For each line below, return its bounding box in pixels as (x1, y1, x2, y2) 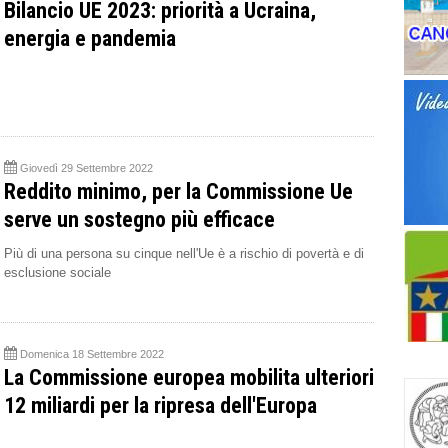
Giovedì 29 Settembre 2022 (20, 161, 153, 174)
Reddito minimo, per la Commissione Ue (4, 178, 353, 204)
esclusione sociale (4, 264, 111, 280)
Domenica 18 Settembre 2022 (20, 347, 164, 360)
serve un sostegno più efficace (4, 206, 275, 232)
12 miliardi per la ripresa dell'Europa (4, 392, 317, 418)
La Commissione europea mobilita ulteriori (4, 364, 374, 390)
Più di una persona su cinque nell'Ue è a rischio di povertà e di (4, 245, 364, 261)
